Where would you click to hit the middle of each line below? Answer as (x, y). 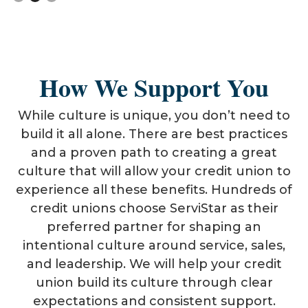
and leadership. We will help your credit (154, 264)
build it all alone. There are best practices (154, 134)
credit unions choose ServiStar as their (154, 208)
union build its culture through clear (154, 283)
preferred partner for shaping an (154, 227)
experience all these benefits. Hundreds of (154, 190)
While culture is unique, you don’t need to (154, 115)
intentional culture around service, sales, (154, 245)
